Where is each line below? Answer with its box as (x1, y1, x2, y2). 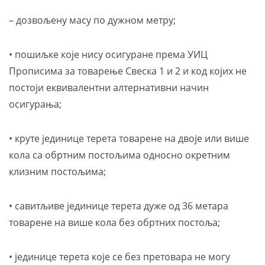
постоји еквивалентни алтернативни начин (9, 81, 209, 94)
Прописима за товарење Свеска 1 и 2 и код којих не (9, 64, 247, 77)
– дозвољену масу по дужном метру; (9, 14, 176, 27)
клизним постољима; (9, 165, 106, 178)
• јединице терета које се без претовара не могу (9, 250, 230, 263)
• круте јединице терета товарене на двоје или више (9, 132, 249, 145)
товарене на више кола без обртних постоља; (9, 216, 220, 229)
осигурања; (9, 98, 62, 111)
